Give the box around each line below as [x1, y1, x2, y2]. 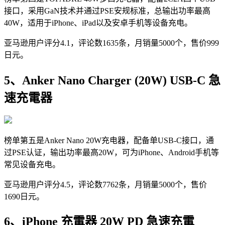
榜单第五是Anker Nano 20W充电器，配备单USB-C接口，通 [4, 136, 214, 145]
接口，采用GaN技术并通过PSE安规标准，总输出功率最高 [4, 6, 210, 15]
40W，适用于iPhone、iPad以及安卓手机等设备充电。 [4, 18, 192, 27]
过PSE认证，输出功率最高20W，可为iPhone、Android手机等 [4, 148, 219, 157]
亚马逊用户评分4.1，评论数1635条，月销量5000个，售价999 [4, 38, 219, 47]
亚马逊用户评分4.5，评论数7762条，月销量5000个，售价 [4, 180, 207, 189]
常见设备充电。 [4, 160, 60, 169]
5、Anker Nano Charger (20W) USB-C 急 [4, 73, 220, 87]
